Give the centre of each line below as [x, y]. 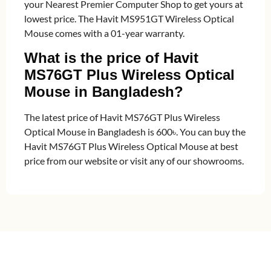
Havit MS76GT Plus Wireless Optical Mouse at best [131, 146]
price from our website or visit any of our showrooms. [134, 160]
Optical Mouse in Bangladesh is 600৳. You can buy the [135, 131]
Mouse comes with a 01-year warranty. [104, 33]
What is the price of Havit [111, 57]
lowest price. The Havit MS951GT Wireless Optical [129, 19]
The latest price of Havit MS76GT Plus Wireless [122, 117]
